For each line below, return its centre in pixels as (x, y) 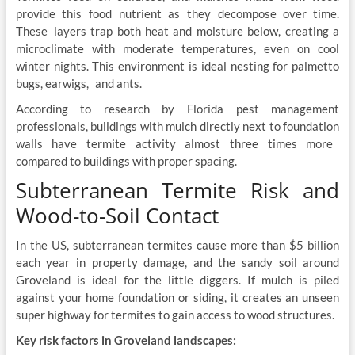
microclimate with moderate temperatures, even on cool (177, 49)
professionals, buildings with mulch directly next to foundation (177, 126)
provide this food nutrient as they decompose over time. (177, 14)
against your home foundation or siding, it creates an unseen (177, 298)
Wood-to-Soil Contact (117, 216)
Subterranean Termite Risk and (177, 191)
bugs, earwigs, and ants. (80, 84)
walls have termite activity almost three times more (177, 144)
